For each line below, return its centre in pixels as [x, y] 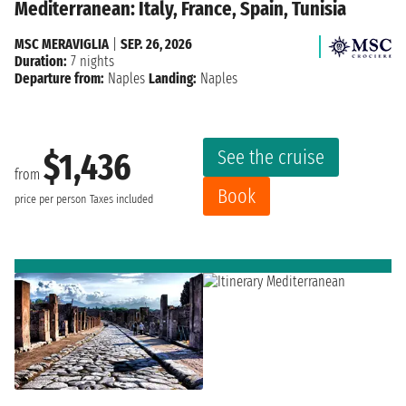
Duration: [41, 61]
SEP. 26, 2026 [156, 43]
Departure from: [59, 78]
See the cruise [271, 157]
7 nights [91, 61]
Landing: [173, 78]
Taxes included [121, 200]
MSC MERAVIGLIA [62, 43]
